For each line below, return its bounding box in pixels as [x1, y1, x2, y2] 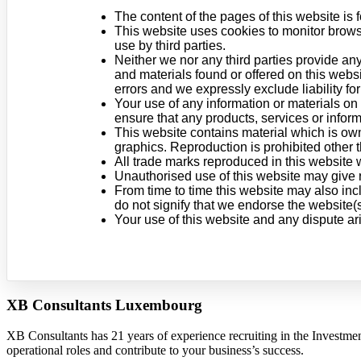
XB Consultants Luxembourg [6, 296, 202, 313]
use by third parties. [114, 39, 226, 52]
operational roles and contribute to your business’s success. [6, 343, 304, 358]
